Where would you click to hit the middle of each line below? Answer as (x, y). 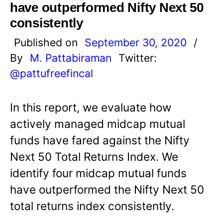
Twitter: (138, 57)
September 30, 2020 (136, 42)
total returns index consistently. (92, 206)
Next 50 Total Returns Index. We (94, 156)
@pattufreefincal (52, 73)
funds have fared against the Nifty (100, 140)
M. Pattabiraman (71, 57)
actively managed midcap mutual (98, 123)
